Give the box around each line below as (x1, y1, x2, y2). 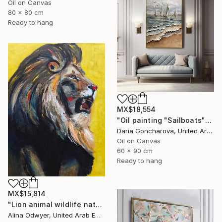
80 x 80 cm (8, 8, 44, 16)
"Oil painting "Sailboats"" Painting (205, 115, 212, 124)
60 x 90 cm (117, 146, 153, 155)
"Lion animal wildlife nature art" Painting (96, 200, 103, 209)
